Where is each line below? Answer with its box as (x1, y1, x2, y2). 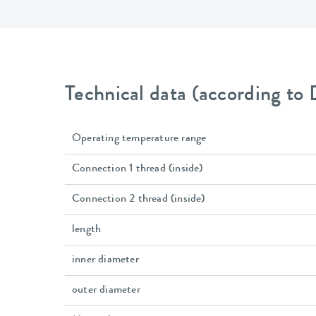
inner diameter (72, 255, 139, 266)
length (72, 224, 102, 236)
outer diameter (72, 285, 140, 296)
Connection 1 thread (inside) (72, 164, 203, 175)
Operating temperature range (72, 133, 207, 145)
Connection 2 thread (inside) (72, 194, 205, 205)
